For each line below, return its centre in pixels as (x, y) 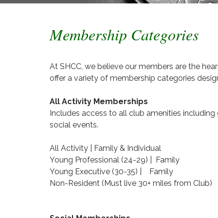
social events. (75, 125)
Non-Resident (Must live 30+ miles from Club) (132, 183)
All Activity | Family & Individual (107, 148)
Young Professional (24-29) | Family (115, 160)
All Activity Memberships (99, 101)
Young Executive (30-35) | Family (111, 171)
